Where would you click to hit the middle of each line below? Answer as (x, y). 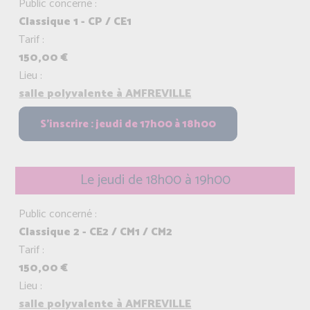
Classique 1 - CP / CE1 (75, 22)
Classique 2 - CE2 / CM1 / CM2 (96, 232)
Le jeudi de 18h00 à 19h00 (155, 181)
